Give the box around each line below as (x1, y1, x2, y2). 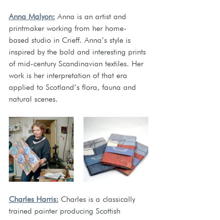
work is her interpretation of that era (9, 71, 130, 80)
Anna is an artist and (55, 12, 129, 21)
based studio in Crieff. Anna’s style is (9, 35, 133, 45)
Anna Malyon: (9, 12, 55, 21)
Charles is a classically (58, 194, 137, 204)
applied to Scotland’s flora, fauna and (9, 82, 138, 92)
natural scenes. (9, 94, 58, 104)
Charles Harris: (9, 194, 58, 204)
